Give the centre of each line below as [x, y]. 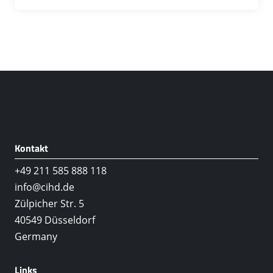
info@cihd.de [44, 187]
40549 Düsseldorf [55, 220]
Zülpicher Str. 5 [49, 204]
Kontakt [31, 148]
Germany [36, 237]
